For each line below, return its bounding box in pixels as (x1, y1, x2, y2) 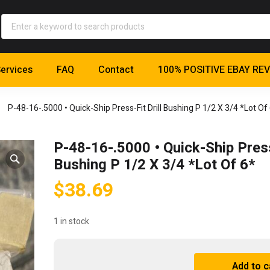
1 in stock (54, 215, 89, 228)
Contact (98, 63, 134, 78)
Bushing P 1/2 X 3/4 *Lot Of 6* (54, 154, 255, 176)
